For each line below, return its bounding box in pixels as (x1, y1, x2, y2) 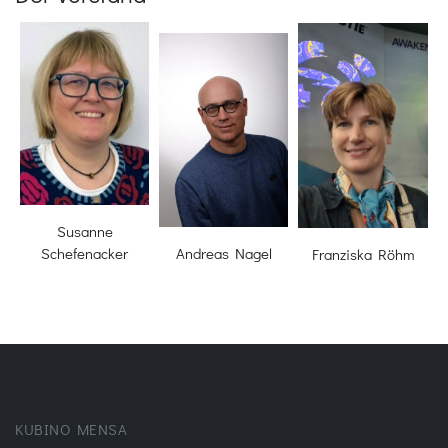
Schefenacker (41, 243, 128, 264)
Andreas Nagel (175, 242, 272, 263)
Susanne (56, 221, 113, 242)
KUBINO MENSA (15, 419, 127, 440)
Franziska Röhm (311, 243, 415, 264)
